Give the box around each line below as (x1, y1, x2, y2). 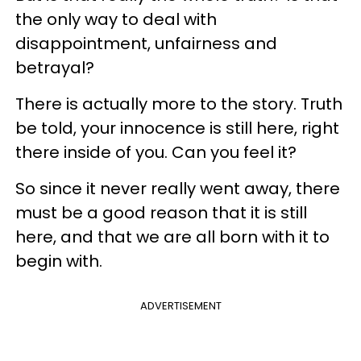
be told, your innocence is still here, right (15, 117, 339, 139)
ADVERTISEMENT (139, 298, 222, 313)
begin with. (15, 250, 102, 272)
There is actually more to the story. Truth (15, 93, 342, 115)
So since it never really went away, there (15, 177, 340, 200)
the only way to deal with (15, 8, 217, 31)
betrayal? (15, 56, 94, 79)
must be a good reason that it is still (15, 201, 307, 224)
